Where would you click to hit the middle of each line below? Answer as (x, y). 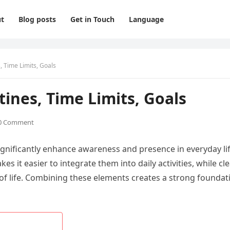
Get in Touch (92, 19)
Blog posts (37, 19)
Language (146, 19)
